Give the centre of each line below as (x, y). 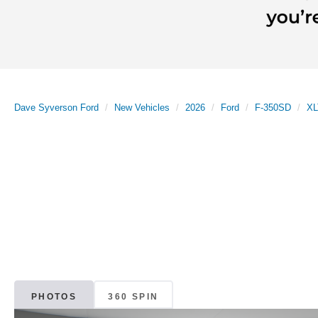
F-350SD (273, 107)
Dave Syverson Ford (56, 107)
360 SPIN (133, 296)
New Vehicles (142, 107)
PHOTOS (54, 296)
